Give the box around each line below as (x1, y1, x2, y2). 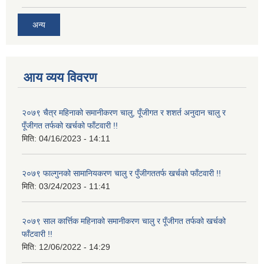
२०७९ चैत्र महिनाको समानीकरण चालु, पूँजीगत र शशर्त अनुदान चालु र (22, 108, 226, 118)
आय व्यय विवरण (24, 70, 97, 85)
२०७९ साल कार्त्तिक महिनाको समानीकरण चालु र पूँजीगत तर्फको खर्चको (22, 216, 226, 226)
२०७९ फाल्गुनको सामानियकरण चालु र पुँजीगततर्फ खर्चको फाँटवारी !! (22, 169, 221, 179)
